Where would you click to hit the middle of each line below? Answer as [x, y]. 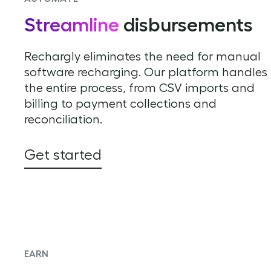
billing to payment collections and [120, 103]
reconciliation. [63, 119]
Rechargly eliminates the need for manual [142, 56]
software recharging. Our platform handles [146, 72]
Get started [63, 154]
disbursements [186, 24]
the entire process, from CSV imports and [139, 87]
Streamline [72, 24]
